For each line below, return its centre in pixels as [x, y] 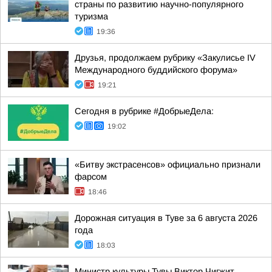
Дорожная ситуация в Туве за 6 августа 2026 [166, 218]
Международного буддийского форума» [156, 70]
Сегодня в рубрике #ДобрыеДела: [144, 111]
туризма [91, 17]
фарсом [91, 177]
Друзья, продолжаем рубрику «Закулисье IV [165, 58]
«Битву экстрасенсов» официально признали [168, 165]
